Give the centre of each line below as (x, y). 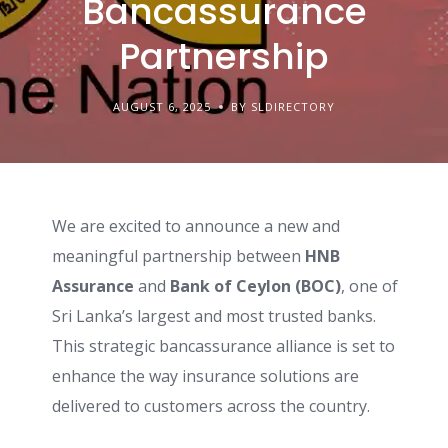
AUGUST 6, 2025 (162, 106)
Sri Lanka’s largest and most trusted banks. (214, 316)
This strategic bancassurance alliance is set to (223, 346)
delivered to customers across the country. (211, 406)
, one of (369, 286)
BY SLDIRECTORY (283, 106)
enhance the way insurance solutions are (205, 376)
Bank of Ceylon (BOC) (255, 286)
